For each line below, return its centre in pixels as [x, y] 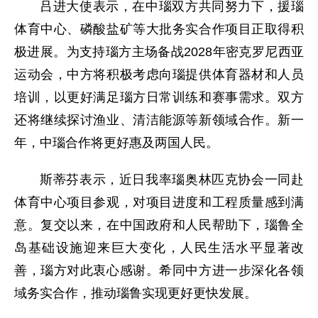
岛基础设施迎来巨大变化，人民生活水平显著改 [159, 247]
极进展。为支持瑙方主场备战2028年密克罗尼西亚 [159, 51]
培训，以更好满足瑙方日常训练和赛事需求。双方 [159, 97]
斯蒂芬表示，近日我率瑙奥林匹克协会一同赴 [172, 179]
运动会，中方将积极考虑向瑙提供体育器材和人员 [159, 74]
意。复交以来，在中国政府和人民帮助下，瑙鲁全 [159, 225]
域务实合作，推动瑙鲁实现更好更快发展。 [136, 293]
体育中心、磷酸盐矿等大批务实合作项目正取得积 [159, 29]
